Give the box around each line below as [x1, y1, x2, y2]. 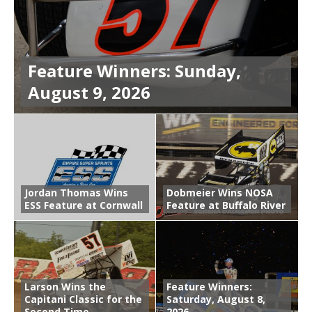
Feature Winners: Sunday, [28, 59, 241, 83]
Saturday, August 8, [166, 292, 265, 306]
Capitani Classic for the [24, 292, 142, 306]
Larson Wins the [24, 280, 106, 294]
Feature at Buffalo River [166, 198, 286, 212]
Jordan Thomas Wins [24, 186, 128, 200]
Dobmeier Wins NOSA [166, 186, 273, 200]
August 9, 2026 [28, 81, 150, 104]
